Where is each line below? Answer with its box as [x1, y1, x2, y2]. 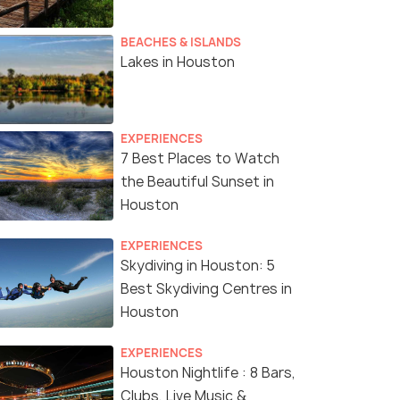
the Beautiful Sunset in [121, 172, 274, 192]
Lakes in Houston [121, 53, 235, 72]
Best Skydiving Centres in [121, 279, 292, 299]
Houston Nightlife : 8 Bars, [121, 363, 296, 383]
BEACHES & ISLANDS [121, 34, 241, 51]
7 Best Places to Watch [121, 149, 279, 169]
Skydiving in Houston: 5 [121, 256, 275, 276]
